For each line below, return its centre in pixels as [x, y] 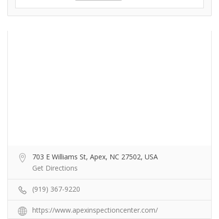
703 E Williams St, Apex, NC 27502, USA [95, 157]
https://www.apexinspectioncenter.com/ [95, 210]
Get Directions [55, 168]
